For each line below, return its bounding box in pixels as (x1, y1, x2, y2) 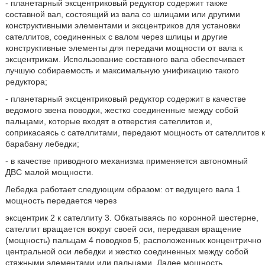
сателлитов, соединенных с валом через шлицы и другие (5, 32, 228, 41)
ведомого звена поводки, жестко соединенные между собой (5, 105, 238, 115)
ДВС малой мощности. (5, 167, 93, 177)
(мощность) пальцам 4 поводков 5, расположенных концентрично (5, 235, 261, 245)
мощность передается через (5, 196, 117, 205)
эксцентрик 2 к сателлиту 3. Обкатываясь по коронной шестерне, (5, 213, 258, 222)
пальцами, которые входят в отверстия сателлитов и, (5, 117, 212, 126)
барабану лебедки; (5, 139, 79, 148)
